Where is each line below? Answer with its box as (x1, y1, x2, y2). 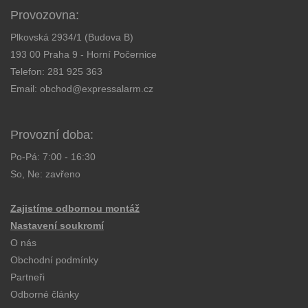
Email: (10, 83, 40, 95)
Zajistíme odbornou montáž (10, 203, 140, 214)
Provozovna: (10, 8, 79, 23)
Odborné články (10, 289, 79, 300)
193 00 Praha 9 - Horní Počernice (10, 49, 157, 60)
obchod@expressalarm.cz (40, 83, 153, 95)
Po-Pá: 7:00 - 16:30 (10, 151, 96, 163)
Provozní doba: (10, 128, 93, 142)
